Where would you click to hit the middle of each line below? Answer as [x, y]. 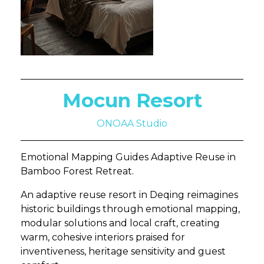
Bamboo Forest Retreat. [77, 171]
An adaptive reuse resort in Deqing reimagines [129, 195]
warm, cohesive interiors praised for [103, 237]
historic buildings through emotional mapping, [130, 209]
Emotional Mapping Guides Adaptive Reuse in [128, 157]
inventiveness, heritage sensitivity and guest [123, 251]
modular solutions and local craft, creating [120, 223]
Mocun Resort [132, 100]
